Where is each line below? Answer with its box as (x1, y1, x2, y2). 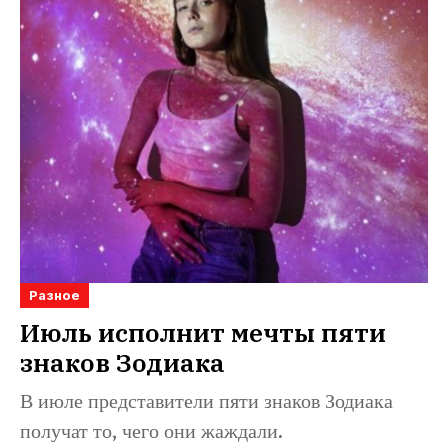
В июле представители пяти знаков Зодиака (20, 391, 393, 415)
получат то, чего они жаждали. (20, 421, 283, 445)
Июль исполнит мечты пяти (20, 316, 386, 350)
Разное (29, 287, 80, 304)
